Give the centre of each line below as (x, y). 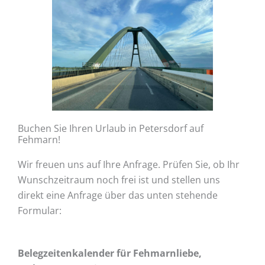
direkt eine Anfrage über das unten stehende (118, 195)
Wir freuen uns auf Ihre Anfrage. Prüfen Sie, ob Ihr (129, 164)
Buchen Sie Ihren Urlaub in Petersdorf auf (111, 128)
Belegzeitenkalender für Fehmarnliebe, (110, 253)
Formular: (40, 210)
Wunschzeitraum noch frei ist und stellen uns (119, 179)
